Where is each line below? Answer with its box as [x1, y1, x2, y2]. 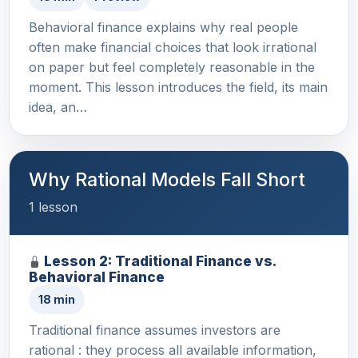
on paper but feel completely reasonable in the [29, 58, 315, 75]
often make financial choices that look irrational [29, 38, 316, 55]
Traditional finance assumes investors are [29, 321, 280, 338]
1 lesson [29, 198, 78, 215]
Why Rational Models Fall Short [29, 167, 305, 191]
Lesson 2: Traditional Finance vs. [44, 252, 276, 269]
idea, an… [29, 98, 87, 115]
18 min [38, 292, 75, 306]
